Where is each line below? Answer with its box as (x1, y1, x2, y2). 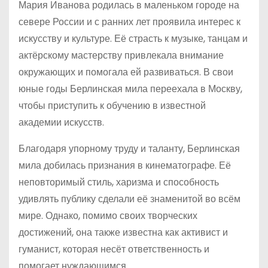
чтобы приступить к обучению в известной (19, 99, 206, 112)
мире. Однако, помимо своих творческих (19, 209, 197, 223)
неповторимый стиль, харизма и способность (19, 175, 219, 189)
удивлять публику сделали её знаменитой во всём (19, 192, 240, 206)
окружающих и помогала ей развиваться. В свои (19, 65, 233, 79)
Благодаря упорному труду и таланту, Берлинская (19, 142, 240, 156)
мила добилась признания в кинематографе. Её (19, 159, 231, 172)
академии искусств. (19, 115, 104, 129)
